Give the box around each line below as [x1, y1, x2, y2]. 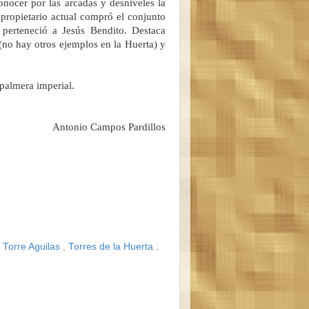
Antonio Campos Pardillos [52, 121, 166, 132]
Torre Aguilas [3, 241, 63, 252]
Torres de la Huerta [68, 241, 156, 252]
